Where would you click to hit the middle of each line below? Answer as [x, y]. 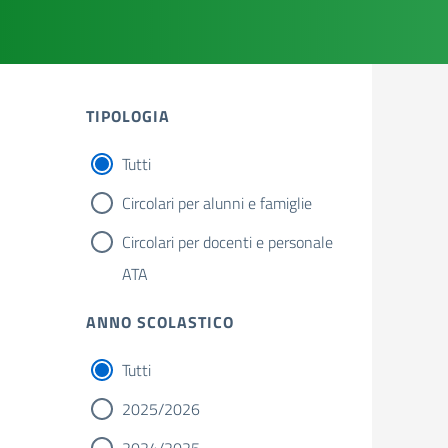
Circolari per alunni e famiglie [217, 203]
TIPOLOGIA [128, 116]
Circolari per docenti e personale [227, 242]
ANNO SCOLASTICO [160, 322]
